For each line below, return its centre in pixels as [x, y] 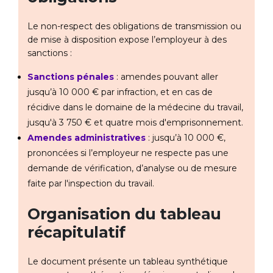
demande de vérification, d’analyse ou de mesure [132, 168]
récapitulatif [76, 232]
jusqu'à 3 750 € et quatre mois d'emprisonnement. [135, 123]
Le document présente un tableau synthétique [128, 262]
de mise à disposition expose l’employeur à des [127, 40]
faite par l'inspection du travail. [91, 184]
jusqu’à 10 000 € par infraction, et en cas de [120, 92]
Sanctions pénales [71, 77]
